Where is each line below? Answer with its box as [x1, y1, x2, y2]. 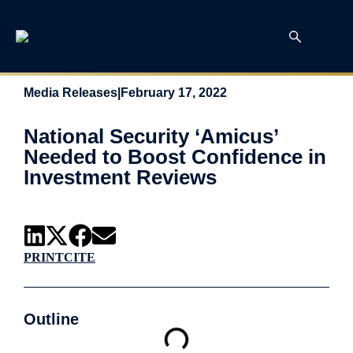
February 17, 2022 [121, 86, 227, 99]
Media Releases [24, 86, 117, 99]
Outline [24, 310, 79, 328]
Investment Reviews [24, 165, 217, 189]
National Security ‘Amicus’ [24, 124, 278, 148]
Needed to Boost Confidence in [24, 145, 326, 169]
